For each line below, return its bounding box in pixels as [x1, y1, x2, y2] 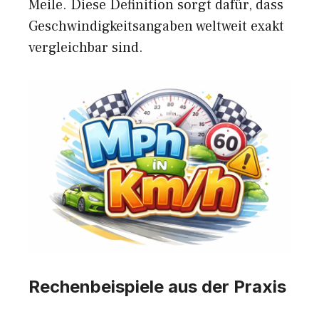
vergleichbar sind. [28, 38, 143, 58]
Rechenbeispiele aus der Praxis [28, 276, 286, 298]
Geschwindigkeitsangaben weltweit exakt [28, 17, 284, 36]
